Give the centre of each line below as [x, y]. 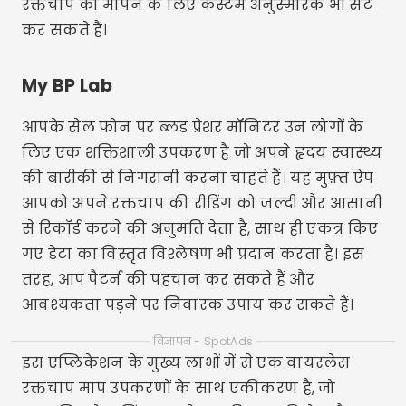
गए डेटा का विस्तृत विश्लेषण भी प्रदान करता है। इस [193, 254]
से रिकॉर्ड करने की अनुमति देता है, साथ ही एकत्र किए [200, 229]
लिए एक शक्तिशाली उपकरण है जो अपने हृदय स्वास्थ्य [202, 153]
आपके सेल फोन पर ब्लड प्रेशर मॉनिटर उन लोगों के [193, 127]
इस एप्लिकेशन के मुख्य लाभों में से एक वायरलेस [186, 363]
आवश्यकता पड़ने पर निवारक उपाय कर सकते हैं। [188, 305]
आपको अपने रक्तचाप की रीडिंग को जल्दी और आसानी [202, 203]
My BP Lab [68, 86]
